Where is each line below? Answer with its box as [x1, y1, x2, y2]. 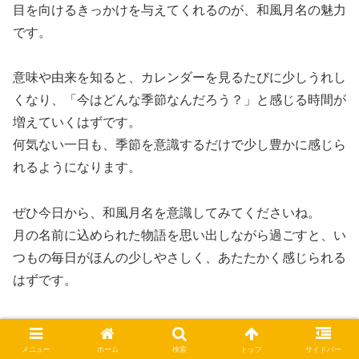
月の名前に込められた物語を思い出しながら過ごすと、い [13, 228, 346, 243]
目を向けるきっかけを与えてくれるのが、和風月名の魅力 [13, 2, 346, 17]
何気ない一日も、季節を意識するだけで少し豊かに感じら [13, 138, 346, 152]
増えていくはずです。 [13, 115, 141, 130]
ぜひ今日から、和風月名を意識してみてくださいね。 [13, 206, 321, 220]
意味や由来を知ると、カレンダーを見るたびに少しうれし [13, 71, 346, 85]
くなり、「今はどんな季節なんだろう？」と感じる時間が [13, 93, 346, 107]
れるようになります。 [13, 160, 141, 175]
